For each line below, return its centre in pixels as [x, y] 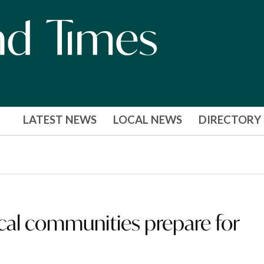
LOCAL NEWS [147, 120]
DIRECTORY [230, 120]
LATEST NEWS [60, 120]
